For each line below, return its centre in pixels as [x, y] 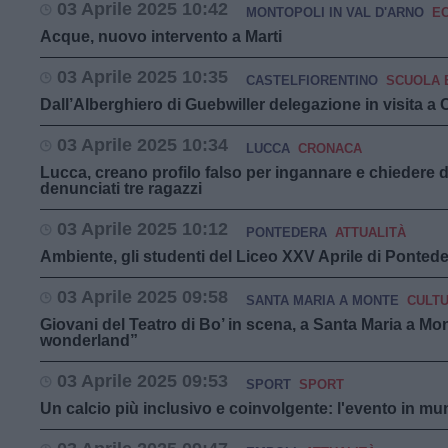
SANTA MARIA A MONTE [322, 300]
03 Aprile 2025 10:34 [142, 145]
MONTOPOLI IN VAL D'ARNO [335, 12]
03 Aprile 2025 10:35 [142, 77]
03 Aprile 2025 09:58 [142, 297]
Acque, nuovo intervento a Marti [161, 36]
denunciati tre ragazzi [121, 188]
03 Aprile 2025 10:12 [142, 229]
